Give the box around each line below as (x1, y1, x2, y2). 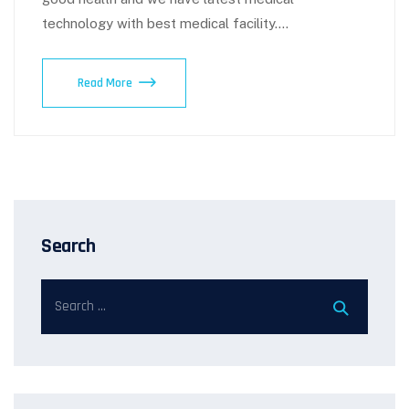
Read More (78, 74, 132, 91)
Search (41, 233, 95, 259)
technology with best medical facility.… (42, 15, 288, 31)
